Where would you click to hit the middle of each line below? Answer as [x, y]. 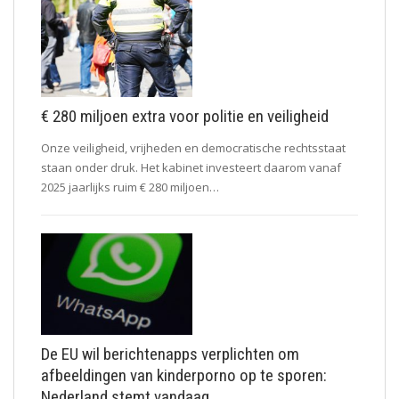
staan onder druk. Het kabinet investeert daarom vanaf [191, 168]
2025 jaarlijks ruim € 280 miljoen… [130, 187]
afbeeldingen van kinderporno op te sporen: [184, 375]
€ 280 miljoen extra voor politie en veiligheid [185, 117]
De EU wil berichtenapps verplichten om [170, 354]
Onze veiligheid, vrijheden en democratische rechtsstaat [193, 148]
